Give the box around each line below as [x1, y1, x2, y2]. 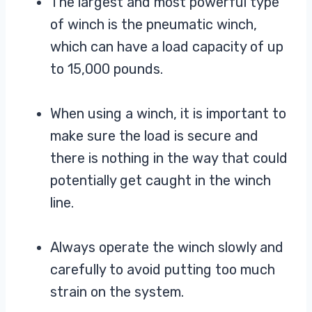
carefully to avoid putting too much [50, 261, 275, 279]
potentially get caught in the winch [50, 172, 271, 189]
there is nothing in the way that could [50, 150, 288, 167]
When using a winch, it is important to [50, 105, 286, 123]
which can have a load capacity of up [50, 38, 283, 56]
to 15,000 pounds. [50, 61, 163, 78]
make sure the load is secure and [50, 127, 258, 145]
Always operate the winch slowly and [50, 239, 283, 256]
